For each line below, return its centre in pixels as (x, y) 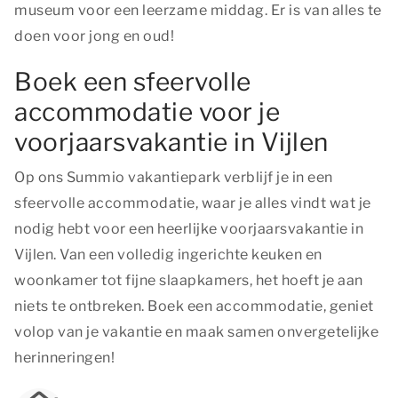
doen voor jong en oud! (94, 36)
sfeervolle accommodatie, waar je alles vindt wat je (193, 203)
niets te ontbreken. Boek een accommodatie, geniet (194, 306)
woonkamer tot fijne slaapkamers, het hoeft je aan (189, 280)
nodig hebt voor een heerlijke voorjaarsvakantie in (189, 229)
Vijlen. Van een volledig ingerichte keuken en (168, 255)
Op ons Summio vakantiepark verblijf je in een (174, 177)
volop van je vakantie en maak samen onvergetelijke (196, 332)
